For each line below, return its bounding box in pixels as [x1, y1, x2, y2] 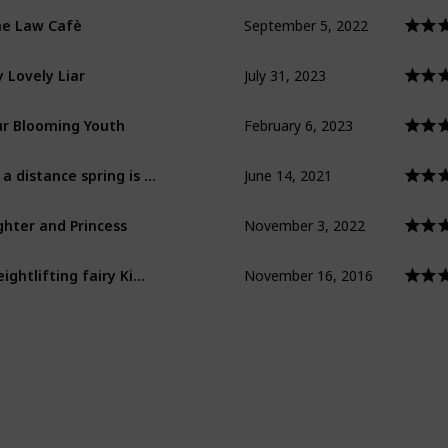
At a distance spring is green [144, 158, 156, 178]
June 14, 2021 [244, 149, 332, 169]
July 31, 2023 [244, 49, 326, 69]
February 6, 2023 [244, 99, 353, 119]
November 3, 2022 [244, 199, 365, 219]
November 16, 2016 [244, 249, 373, 269]
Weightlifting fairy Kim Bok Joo [133, 258, 145, 278]
